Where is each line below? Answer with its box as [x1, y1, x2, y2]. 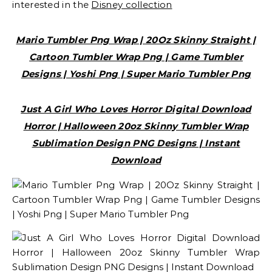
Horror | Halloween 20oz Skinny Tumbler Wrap [23, 120, 249, 132]
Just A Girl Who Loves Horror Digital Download [21, 103, 251, 115]
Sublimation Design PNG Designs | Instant [32, 137, 240, 149]
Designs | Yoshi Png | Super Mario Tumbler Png [21, 67, 251, 80]
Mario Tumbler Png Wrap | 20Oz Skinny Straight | [16, 33, 256, 46]
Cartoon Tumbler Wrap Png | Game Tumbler [29, 50, 243, 63]
